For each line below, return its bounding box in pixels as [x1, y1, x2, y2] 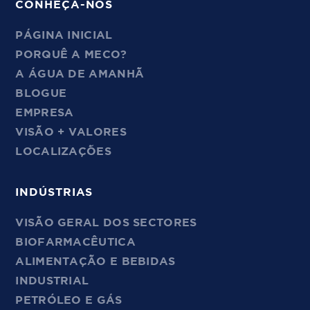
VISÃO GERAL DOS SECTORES [15, 217, 197, 229]
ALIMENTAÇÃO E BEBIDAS [15, 256, 176, 268]
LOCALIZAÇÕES [15, 146, 111, 158]
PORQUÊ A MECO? [15, 49, 127, 61]
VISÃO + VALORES [15, 127, 127, 138]
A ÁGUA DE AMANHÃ [15, 69, 145, 80]
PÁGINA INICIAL [15, 30, 113, 42]
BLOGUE [15, 88, 67, 100]
